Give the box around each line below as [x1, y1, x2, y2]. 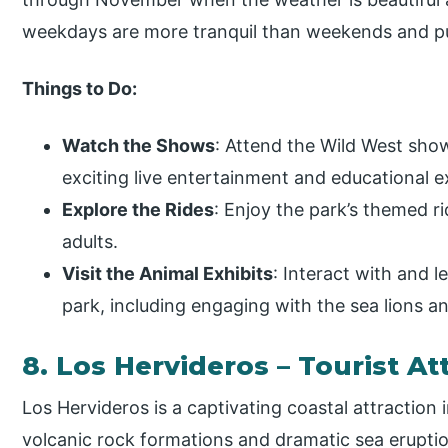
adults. [62, 230, 119, 252]
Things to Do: [22, 77, 138, 99]
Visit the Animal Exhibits [62, 262, 274, 284]
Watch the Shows [62, 134, 216, 156]
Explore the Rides [62, 198, 215, 220]
